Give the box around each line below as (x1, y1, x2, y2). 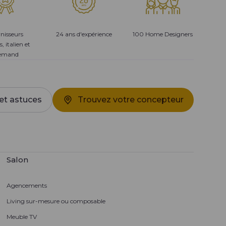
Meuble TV (6, 213, 37, 221)
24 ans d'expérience (56, 30, 112, 38)
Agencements (6, 182, 47, 190)
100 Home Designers (133, 30, 193, 38)
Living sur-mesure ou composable (6, 197, 105, 205)
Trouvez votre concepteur (78, 95, 184, 105)
